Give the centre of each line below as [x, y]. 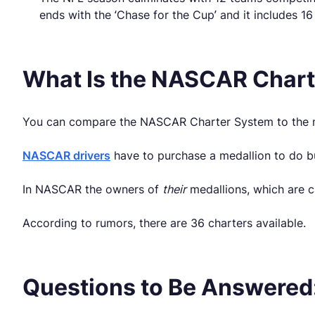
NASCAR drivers [66, 156]
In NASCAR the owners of [92, 189]
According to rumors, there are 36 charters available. [164, 223]
